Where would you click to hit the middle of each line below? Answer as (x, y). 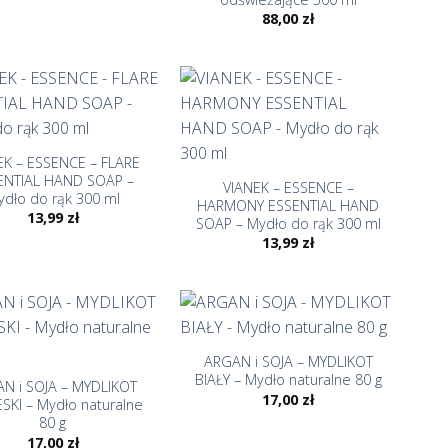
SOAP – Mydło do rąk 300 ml (288, 223)
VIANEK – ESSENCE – (288, 187)
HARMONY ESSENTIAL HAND (288, 205)
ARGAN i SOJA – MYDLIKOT (288, 362)
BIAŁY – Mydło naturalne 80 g (288, 380)
